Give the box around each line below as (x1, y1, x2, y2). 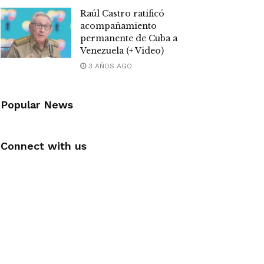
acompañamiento (80, 20, 157, 31)
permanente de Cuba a (80, 32, 177, 44)
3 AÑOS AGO (86, 61, 132, 70)
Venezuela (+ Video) (80, 45, 164, 56)
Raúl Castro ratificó (80, 8, 164, 19)
